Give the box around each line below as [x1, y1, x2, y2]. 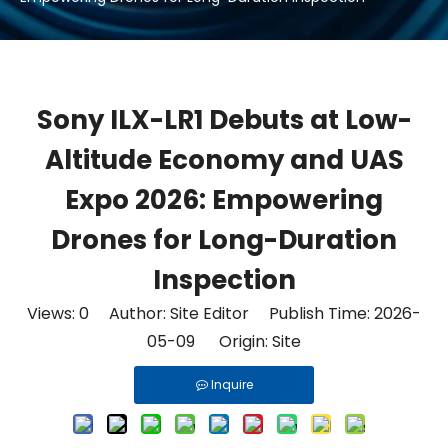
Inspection [152, 262, 296, 298]
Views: [27, 302, 79, 325]
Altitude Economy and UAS [44, 142, 404, 178]
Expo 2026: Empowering [65, 182, 383, 218]
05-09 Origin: [147, 330, 272, 353]
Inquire [210, 376, 253, 393]
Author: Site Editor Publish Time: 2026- [89, 302, 421, 325]
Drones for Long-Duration [51, 222, 397, 258]
